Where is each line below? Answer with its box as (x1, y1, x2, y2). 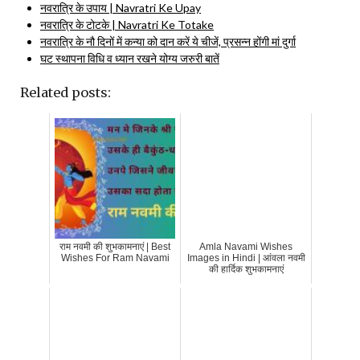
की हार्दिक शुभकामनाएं (208, 264, 284, 275)
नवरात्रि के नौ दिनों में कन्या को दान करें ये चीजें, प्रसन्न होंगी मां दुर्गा (40, 35, 296, 48)
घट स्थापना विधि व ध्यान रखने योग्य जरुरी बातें (40, 51, 219, 65)
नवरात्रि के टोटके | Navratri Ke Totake (40, 18, 214, 31)
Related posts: (20, 84, 111, 100)
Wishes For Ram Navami (60, 252, 170, 264)
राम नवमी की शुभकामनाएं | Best (59, 241, 170, 252)
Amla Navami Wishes (199, 241, 292, 252)
